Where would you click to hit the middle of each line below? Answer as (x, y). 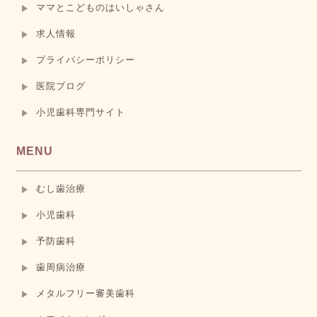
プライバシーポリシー (85, 59)
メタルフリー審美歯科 (85, 293)
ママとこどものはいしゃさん (100, 7)
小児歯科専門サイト (80, 112)
